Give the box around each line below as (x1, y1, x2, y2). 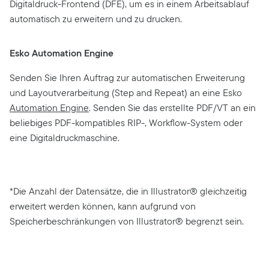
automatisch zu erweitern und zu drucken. (10, 12, 182, 26)
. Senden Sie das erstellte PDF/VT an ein (89, 101, 256, 115)
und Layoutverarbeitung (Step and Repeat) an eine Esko (10, 86, 242, 100)
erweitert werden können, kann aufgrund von (10, 199, 196, 214)
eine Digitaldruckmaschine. (10, 131, 119, 145)
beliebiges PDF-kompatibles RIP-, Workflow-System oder (10, 116, 243, 130)
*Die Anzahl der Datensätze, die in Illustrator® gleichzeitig (10, 184, 247, 199)
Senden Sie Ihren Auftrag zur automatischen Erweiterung (10, 71, 245, 85)
